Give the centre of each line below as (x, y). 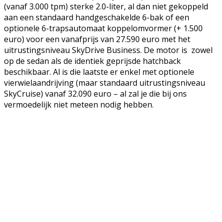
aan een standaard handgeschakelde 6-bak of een (97, 18)
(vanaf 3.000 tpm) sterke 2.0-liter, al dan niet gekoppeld (106, 7)
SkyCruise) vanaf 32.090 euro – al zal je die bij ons (95, 94)
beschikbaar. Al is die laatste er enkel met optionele (99, 72)
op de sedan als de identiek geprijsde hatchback (92, 61)
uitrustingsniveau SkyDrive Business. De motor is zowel (108, 50)
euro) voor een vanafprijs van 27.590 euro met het (97, 39)
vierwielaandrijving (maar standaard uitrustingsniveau (105, 83)
